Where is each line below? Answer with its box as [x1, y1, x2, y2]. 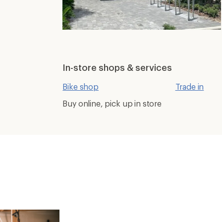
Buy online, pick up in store [62, 99, 162, 108]
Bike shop [62, 82, 99, 91]
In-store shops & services [62, 62, 172, 73]
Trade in [175, 82, 204, 91]
